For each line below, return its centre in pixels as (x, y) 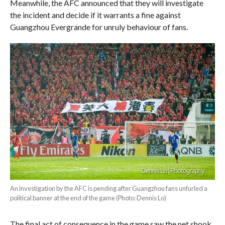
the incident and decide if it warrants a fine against (95, 15)
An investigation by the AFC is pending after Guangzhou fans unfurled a (108, 189)
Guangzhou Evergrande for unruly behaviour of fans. (99, 27)
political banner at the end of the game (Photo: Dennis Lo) (88, 198)
